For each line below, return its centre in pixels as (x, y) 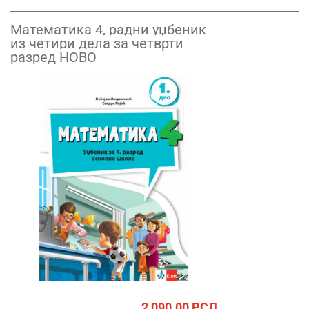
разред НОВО (53, 57)
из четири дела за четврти (97, 43)
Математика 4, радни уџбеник (108, 30)
